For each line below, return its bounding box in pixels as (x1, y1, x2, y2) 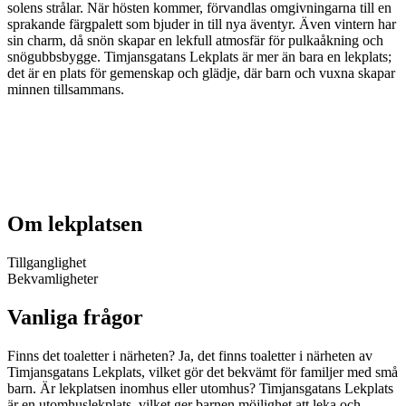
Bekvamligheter (7, 270, 98, 286)
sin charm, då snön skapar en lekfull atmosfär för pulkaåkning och (7, 33, 383, 48)
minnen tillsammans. (7, 82, 124, 97)
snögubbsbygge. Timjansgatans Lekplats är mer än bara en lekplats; (7, 49, 391, 64)
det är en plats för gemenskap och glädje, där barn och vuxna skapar (7, 65, 395, 81)
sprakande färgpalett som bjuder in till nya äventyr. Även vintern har (7, 16, 396, 32)
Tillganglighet (7, 254, 86, 270)
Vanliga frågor (7, 304, 143, 329)
